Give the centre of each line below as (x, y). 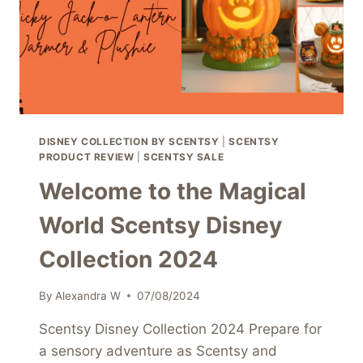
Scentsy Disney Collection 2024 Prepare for (180, 329)
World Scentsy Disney (160, 226)
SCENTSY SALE (184, 157)
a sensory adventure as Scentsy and (158, 350)
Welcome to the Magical (173, 192)
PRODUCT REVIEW (87, 157)
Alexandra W (88, 295)
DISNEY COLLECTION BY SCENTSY (129, 142)
